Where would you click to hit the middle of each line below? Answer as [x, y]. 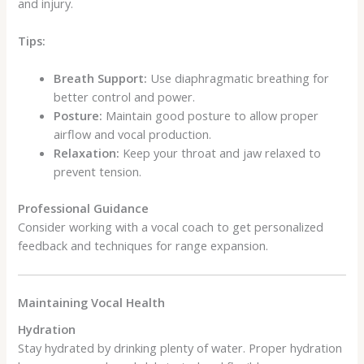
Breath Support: [101, 78]
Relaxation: [87, 153]
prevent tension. [98, 172]
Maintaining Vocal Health [92, 302]
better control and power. [125, 97]
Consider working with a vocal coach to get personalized [171, 227]
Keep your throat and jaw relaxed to [221, 153]
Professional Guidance [84, 208]
